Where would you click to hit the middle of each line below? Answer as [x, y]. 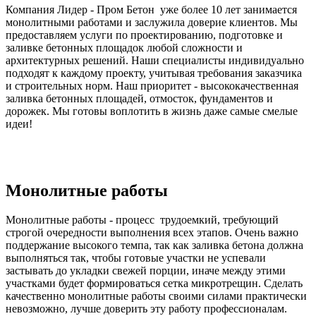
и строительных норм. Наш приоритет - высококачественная [152, 85]
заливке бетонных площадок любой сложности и [124, 47]
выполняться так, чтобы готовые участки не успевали [136, 258]
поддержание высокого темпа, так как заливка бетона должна [154, 245]
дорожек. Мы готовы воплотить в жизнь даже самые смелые [152, 111]
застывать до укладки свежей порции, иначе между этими [146, 271]
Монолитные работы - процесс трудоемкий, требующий [142, 220]
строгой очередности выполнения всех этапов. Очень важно [152, 233]
